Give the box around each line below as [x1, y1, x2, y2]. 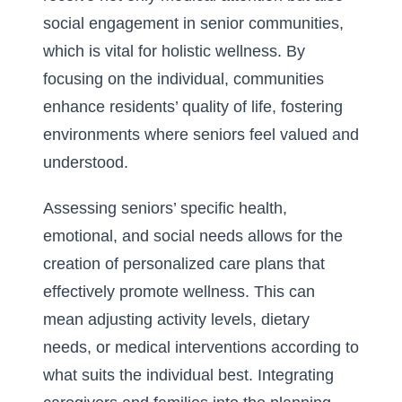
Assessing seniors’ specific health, [43, 199, 287, 217]
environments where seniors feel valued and [43, 126, 359, 144]
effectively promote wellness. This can [43, 283, 315, 301]
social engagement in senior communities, [43, 14, 344, 32]
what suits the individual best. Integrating [43, 366, 334, 384]
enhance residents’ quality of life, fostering [43, 98, 343, 116]
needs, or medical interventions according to [43, 338, 359, 356]
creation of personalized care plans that [43, 255, 325, 273]
